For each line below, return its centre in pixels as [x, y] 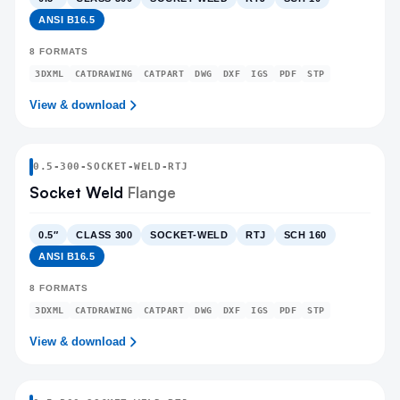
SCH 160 [305, 235]
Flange [150, 192]
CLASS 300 [104, 235]
